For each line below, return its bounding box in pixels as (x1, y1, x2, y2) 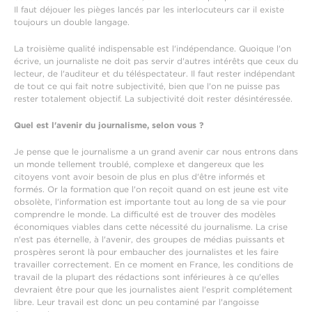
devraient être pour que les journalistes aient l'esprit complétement (14, 284, 292, 295)
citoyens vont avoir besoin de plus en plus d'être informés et (14, 171, 265, 182)
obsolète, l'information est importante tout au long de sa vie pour (14, 196, 286, 207)
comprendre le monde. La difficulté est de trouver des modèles (14, 209, 276, 219)
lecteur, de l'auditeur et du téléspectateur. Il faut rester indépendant (14, 68, 295, 79)
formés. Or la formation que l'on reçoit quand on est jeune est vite (14, 184, 288, 194)
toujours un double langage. (14, 17, 130, 27)
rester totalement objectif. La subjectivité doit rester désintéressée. (14, 93, 292, 104)
